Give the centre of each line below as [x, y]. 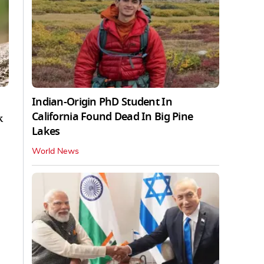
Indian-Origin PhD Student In [102, 102]
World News [55, 151]
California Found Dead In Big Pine [113, 116]
